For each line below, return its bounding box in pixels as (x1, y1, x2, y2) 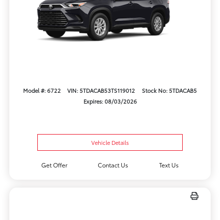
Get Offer (41, 161, 67, 169)
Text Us (159, 161, 179, 169)
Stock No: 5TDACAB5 (142, 86, 197, 94)
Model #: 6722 (23, 86, 61, 94)
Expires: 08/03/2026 (83, 97, 137, 105)
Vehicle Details (91, 138, 129, 147)
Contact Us (98, 161, 129, 169)
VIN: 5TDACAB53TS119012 (67, 86, 136, 94)
